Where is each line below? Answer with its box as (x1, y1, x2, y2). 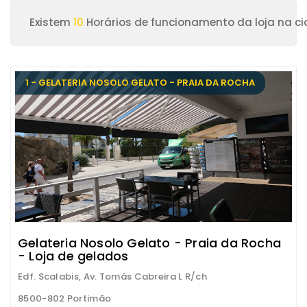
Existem (29, 15, 73, 29)
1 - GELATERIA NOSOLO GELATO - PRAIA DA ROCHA (25, 76, 255, 89)
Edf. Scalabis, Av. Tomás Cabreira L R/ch (18, 270, 207, 283)
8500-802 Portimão (18, 292, 112, 305)
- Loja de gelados (18, 247, 129, 265)
